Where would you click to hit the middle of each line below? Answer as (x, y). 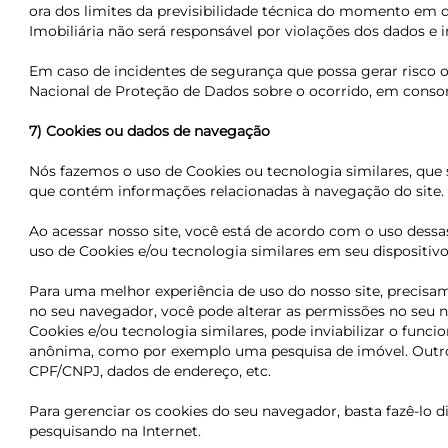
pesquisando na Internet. (114, 431)
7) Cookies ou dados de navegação (149, 131)
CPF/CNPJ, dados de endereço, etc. (149, 371)
